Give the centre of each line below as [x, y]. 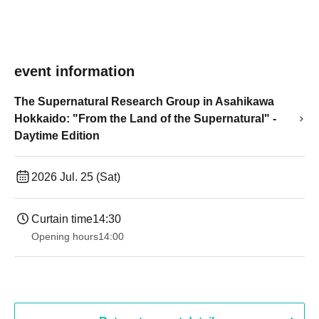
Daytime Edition [57, 136]
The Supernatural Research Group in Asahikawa [144, 101]
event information [74, 71]
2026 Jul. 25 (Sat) [76, 177]
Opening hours [65, 236]
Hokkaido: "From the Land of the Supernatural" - [145, 119]
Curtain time [62, 219]
